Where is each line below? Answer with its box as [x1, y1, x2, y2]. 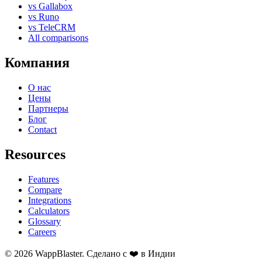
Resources [5, 147, 65, 163]
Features [28, 174, 59, 184]
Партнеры [28, 104, 68, 114]
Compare [28, 184, 62, 195]
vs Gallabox [28, 1, 73, 12]
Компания [5, 55, 70, 71]
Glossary [28, 216, 61, 226]
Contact [28, 125, 57, 135]
